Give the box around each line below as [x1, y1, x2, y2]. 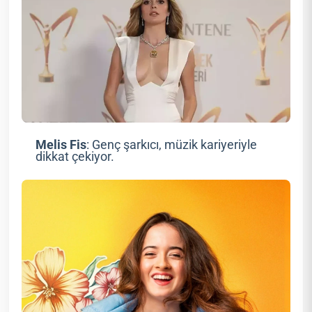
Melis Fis [35, 138, 86, 153]
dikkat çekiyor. [35, 150, 114, 164]
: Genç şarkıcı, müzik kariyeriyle [86, 138, 257, 153]
